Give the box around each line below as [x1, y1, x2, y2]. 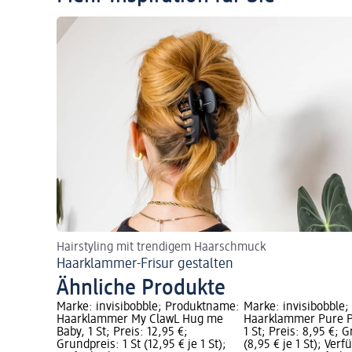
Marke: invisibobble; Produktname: [57, 301, 240, 314]
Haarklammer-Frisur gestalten [57, 257, 233, 272]
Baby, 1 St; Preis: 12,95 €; [57, 326, 188, 339]
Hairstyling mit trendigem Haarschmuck [57, 241, 266, 255]
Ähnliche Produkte [57, 277, 225, 300]
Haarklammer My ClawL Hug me [57, 313, 223, 327]
